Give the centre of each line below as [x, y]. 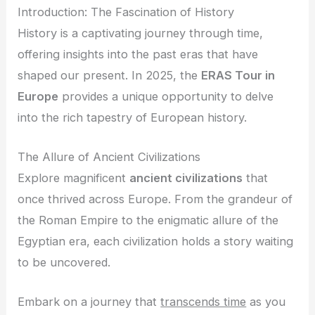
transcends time [204, 302]
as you [266, 302]
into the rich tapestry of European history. [133, 117]
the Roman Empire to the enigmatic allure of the [148, 220]
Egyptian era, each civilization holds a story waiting [156, 242]
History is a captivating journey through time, [141, 33]
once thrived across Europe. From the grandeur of [155, 199]
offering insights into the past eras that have [138, 54]
